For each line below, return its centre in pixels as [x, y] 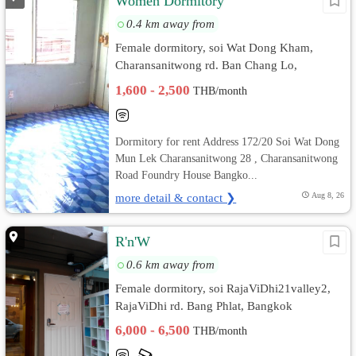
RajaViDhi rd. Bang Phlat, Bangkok [204, 306]
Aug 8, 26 [327, 195]
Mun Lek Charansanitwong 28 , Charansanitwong [227, 158]
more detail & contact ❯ [176, 197]
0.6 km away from [171, 264]
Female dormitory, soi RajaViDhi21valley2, [223, 288]
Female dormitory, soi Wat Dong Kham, [215, 47]
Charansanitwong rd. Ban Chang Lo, [207, 65]
